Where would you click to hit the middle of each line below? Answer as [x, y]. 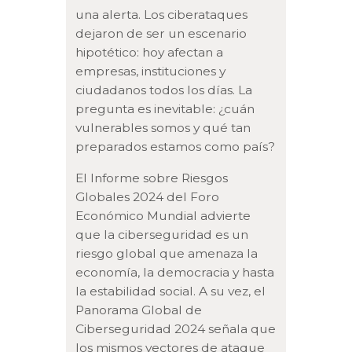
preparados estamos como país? [176, 147]
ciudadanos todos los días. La [164, 90]
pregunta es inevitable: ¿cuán [165, 109]
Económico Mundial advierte [163, 215]
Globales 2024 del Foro [148, 196]
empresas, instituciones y [151, 71]
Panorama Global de [139, 310]
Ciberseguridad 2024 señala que [176, 328]
